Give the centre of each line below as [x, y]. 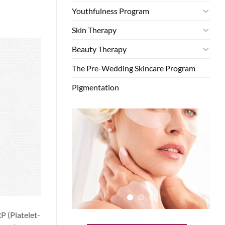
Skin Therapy [94, 30]
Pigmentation [95, 87]
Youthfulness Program [110, 11]
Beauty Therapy [99, 49]
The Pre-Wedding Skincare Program [134, 68]
